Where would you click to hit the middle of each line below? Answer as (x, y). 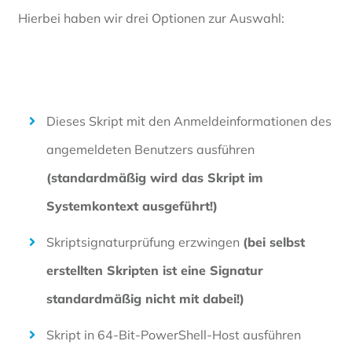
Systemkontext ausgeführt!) (132, 205)
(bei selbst (274, 242)
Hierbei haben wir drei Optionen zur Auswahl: (151, 18)
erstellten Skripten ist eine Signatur (155, 270)
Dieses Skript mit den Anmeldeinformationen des (189, 121)
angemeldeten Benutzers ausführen (150, 149)
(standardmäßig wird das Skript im (155, 177)
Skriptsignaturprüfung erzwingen (145, 242)
